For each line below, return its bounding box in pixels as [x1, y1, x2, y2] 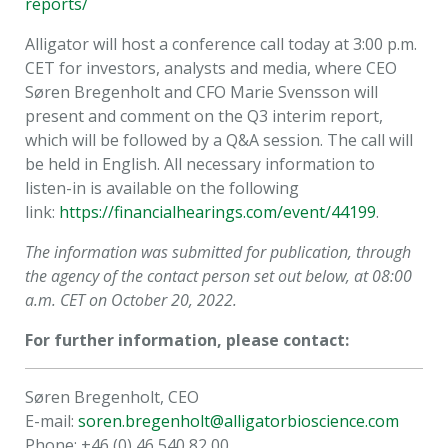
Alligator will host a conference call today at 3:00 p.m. [25, 33, 417, 55]
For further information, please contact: [25, 329, 349, 351]
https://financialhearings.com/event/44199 [59, 201, 376, 223]
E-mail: [25, 410, 78, 432]
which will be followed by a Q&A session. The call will [25, 129, 413, 151]
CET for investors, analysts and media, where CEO [25, 57, 397, 79]
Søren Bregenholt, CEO [25, 386, 199, 408]
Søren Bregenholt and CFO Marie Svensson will [25, 81, 378, 103]
